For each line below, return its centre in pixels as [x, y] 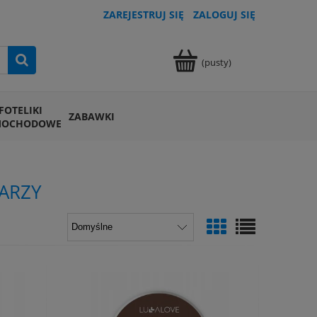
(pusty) [217, 62]
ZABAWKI [91, 116]
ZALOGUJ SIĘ [224, 15]
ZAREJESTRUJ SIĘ [144, 15]
